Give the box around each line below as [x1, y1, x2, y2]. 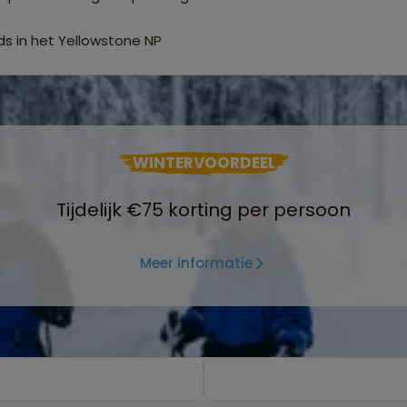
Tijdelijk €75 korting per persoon [56, 197, 351, 223]
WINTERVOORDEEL [132, 152, 275, 174]
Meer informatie [140, 253, 253, 273]
